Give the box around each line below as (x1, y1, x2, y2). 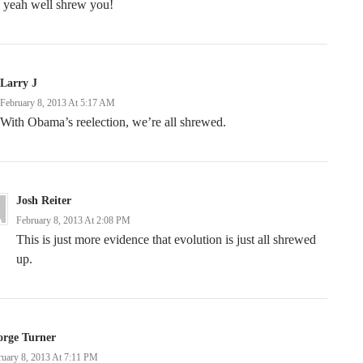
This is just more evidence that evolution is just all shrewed (16, 233, 316, 246)
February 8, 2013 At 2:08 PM (16, 215, 130, 226)
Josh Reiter (16, 194, 71, 207)
